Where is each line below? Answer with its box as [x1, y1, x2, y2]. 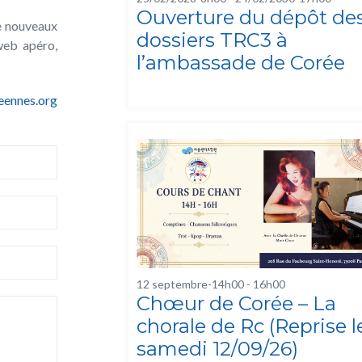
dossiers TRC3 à [136, 28, 288, 53]
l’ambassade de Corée [136, 51, 345, 75]
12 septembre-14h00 [136, 277, 244, 292]
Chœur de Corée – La [136, 292, 336, 316]
